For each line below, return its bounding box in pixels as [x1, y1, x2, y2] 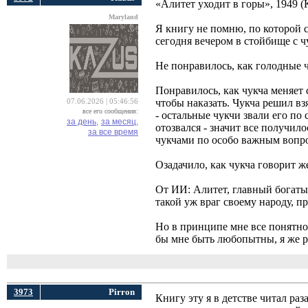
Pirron [109, 287, 135, 297]
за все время [88, 127, 138, 137]
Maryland [109, 13, 138, 21]
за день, [67, 117, 98, 126]
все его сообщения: [82, 107, 138, 115]
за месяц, [101, 117, 138, 126]
